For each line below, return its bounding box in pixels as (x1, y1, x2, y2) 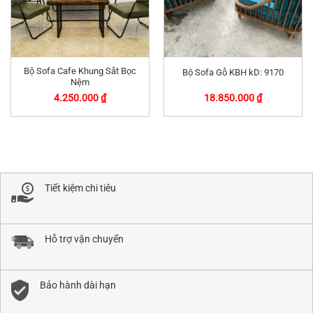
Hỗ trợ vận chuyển (45, 233, 124, 245)
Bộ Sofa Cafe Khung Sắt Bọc (24, 66, 136, 77)
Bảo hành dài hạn (40, 279, 116, 291)
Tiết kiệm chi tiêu (45, 182, 116, 194)
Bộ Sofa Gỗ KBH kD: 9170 (182, 66, 284, 78)
